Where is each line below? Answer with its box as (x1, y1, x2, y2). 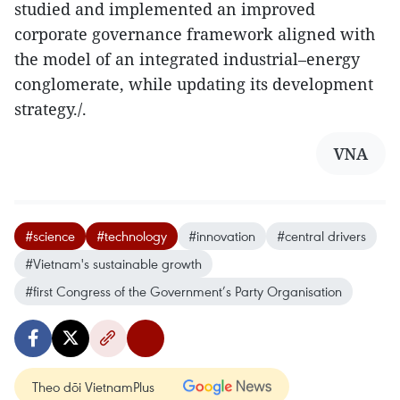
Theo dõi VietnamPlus (32, 378, 154, 396)
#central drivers (277, 227, 366, 246)
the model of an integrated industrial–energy (14, 48, 360, 71)
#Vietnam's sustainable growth (25, 254, 202, 273)
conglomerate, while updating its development (14, 73, 373, 96)
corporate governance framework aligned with (14, 23, 375, 46)
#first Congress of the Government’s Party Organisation (25, 282, 342, 301)
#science (25, 227, 75, 246)
